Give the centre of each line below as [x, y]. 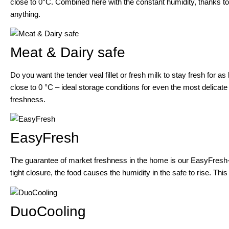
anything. [25, 14]
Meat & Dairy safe [68, 52]
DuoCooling [48, 211]
